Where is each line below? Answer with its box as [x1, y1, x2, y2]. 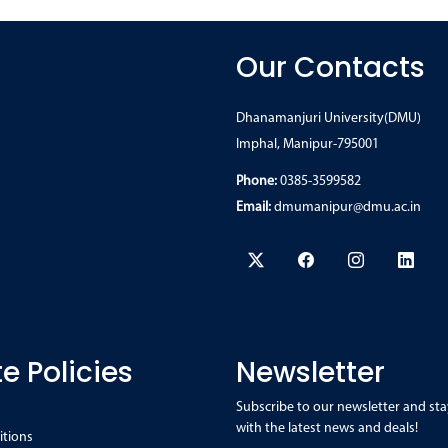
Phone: [236, 174, 277, 190]
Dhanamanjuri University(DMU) [236, 111, 421, 127]
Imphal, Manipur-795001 [236, 137, 379, 153]
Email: [236, 200, 271, 216]
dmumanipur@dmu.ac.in [274, 200, 421, 216]
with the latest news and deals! [236, 421, 418, 437]
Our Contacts [236, 48, 425, 88]
